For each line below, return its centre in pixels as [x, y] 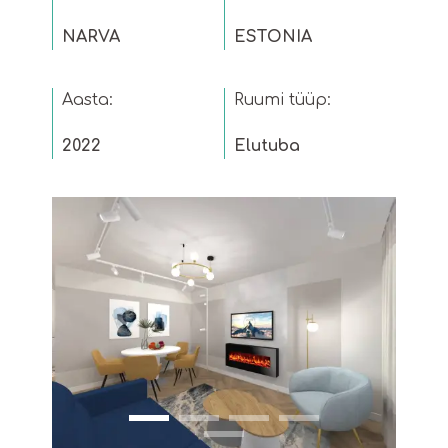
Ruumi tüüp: [282, 99]
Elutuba [267, 145]
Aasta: [87, 99]
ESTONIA [273, 36]
